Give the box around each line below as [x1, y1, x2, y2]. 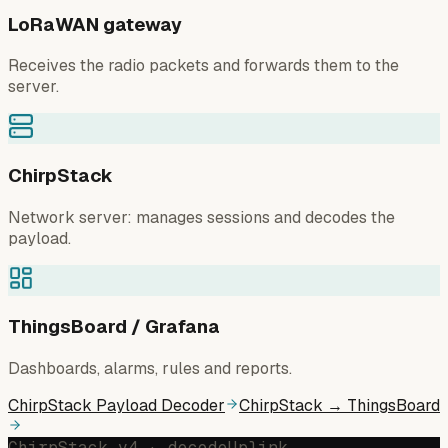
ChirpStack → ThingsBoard [239, 395, 440, 417]
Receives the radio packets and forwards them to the [8, 55, 399, 77]
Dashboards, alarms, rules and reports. [8, 358, 292, 380]
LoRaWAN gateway [8, 11, 182, 37]
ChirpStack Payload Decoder [8, 395, 225, 417]
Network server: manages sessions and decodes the [8, 206, 395, 228]
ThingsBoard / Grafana [8, 314, 220, 340]
